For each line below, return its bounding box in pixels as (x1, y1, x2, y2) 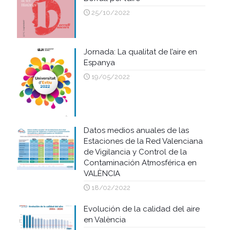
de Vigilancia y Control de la (83, 147, 187, 157)
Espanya (83, 57, 115, 67)
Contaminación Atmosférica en (83, 158, 197, 168)
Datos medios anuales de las (83, 126, 189, 136)
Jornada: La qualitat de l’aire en (83, 47, 197, 56)
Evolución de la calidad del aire (83, 204, 200, 214)
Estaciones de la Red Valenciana (83, 137, 203, 146)
